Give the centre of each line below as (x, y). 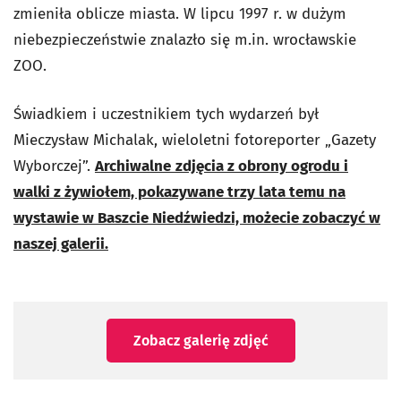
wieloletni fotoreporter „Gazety (269, 140)
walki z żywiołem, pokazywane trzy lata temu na (179, 192)
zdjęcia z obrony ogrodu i (262, 166)
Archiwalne (133, 166)
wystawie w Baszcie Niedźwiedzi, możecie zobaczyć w (197, 218)
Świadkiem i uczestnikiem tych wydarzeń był (166, 114)
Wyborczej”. (54, 166)
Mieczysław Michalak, (88, 140)
